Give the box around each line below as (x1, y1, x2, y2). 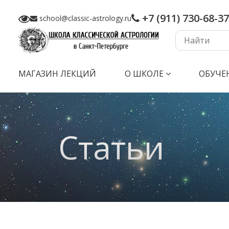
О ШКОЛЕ (124, 68, 164, 80)
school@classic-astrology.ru (37, 13, 131, 23)
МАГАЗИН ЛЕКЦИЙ (18, 68, 96, 80)
